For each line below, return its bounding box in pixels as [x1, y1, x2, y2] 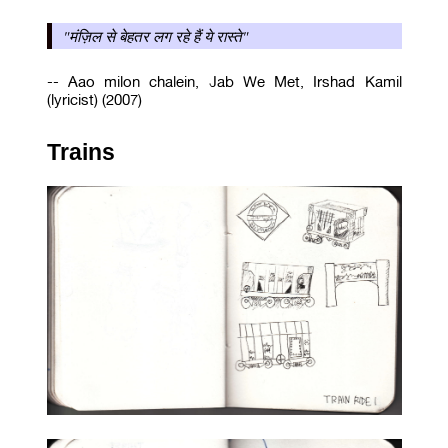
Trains [46, 138, 115, 165]
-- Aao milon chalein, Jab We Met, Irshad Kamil [46, 72, 402, 91]
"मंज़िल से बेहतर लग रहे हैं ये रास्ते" [63, 25, 249, 46]
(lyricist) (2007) [46, 90, 142, 109]
